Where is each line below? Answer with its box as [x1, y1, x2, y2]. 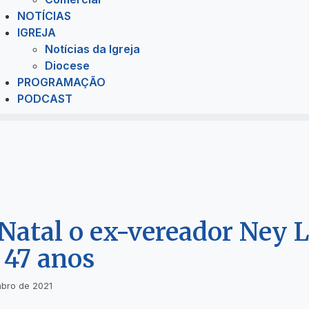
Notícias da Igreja [45, 42, 141, 57]
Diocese [45, 59, 90, 73]
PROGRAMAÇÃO [17, 75, 106, 90]
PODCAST [17, 92, 73, 106]
